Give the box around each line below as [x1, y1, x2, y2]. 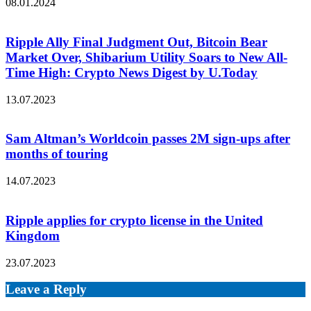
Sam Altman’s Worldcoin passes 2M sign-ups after [6, 131, 290, 146]
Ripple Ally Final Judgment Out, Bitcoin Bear [6, 35, 267, 49]
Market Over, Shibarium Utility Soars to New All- [6, 50, 287, 65]
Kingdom [6, 228, 60, 243]
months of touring [6, 146, 108, 162]
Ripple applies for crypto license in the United [6, 212, 263, 228]
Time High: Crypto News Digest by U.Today [6, 65, 258, 80]
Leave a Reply [6, 282, 87, 297]
